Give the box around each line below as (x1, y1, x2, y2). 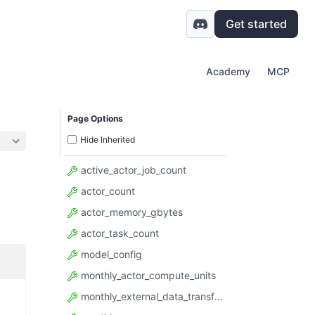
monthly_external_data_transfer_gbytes (78, 290, 214, 302)
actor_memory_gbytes (78, 205, 183, 218)
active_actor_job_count (78, 163, 186, 176)
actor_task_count (78, 226, 159, 239)
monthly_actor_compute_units (78, 269, 216, 281)
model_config (78, 247, 142, 260)
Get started (226, 17, 287, 31)
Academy (206, 65, 250, 77)
